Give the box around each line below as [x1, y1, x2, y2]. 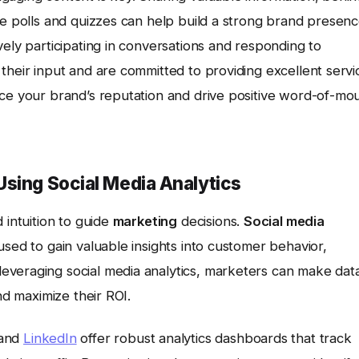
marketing [112, 212, 178, 229]
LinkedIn [23, 329, 77, 346]
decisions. [177, 212, 244, 229]
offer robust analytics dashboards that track [76, 329, 352, 346]
